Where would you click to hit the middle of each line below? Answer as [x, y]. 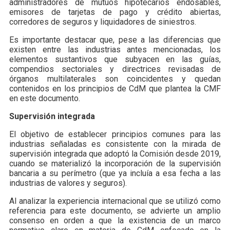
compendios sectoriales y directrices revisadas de [115, 69]
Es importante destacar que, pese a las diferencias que [115, 40]
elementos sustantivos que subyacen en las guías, [115, 60]
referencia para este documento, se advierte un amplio [115, 211]
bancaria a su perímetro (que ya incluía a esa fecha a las [115, 174]
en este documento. [45, 99]
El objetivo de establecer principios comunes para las [115, 135]
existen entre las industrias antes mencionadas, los [115, 50]
